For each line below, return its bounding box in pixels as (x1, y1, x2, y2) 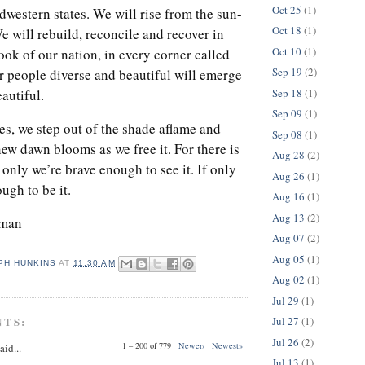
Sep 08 (272, 126, 302, 142)
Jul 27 (272, 314, 299, 329)
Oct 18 (272, 23, 301, 38)
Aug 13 (272, 209, 305, 225)
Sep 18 (272, 85, 302, 100)
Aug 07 (272, 231, 305, 246)
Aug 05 (272, 251, 305, 266)
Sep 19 (272, 64, 302, 80)
